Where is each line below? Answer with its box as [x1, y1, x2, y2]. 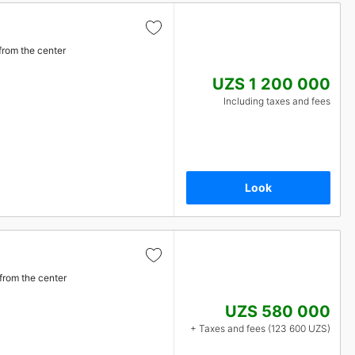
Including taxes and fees [223, 95, 330, 107]
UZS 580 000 [225, 302, 330, 321]
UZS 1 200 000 [212, 74, 330, 94]
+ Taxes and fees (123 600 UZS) [190, 323, 330, 334]
